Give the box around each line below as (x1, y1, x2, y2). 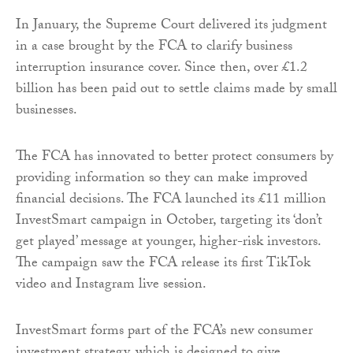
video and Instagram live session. (16, 273, 206, 299)
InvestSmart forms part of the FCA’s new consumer (16, 320, 313, 345)
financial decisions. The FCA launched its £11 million (16, 188, 326, 214)
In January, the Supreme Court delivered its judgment (16, 14, 327, 39)
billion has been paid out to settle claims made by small (16, 78, 337, 103)
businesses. (16, 99, 77, 124)
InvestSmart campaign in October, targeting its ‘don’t (16, 210, 322, 235)
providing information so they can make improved (16, 167, 307, 192)
